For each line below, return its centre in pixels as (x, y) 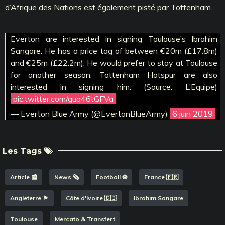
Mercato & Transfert (85, 219)
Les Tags (23, 151)
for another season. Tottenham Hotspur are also (114, 75)
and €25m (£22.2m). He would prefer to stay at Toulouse (114, 63)
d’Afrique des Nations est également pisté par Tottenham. (109, 7)
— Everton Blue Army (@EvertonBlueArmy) (90, 113)
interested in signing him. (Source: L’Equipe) (114, 87)
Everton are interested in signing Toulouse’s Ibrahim (114, 38)
